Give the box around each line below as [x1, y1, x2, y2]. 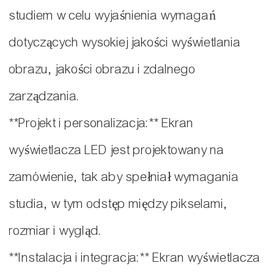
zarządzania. [9, 89, 80, 105]
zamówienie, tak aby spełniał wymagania [9, 169, 239, 185]
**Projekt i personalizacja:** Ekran [9, 116, 194, 131]
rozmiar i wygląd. [9, 223, 102, 239]
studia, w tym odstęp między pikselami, [9, 196, 228, 212]
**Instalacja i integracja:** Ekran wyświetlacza [9, 250, 261, 266]
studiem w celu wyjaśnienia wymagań [9, 8, 216, 24]
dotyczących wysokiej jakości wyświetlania [9, 35, 241, 51]
